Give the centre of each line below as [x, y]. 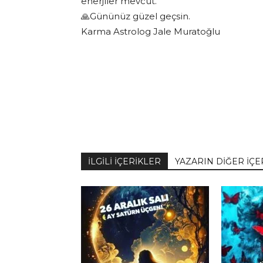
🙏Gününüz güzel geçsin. [136, 16]
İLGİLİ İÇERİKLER [124, 162]
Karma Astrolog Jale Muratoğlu [151, 32]
